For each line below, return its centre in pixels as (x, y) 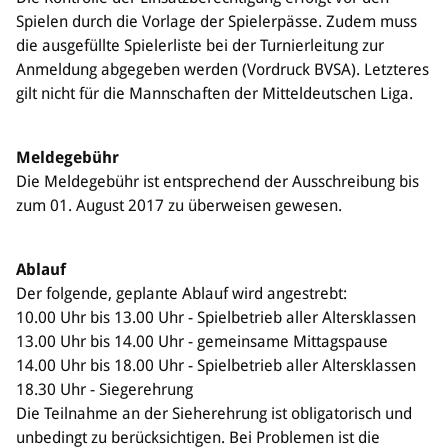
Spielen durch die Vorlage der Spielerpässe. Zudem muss (216, 21)
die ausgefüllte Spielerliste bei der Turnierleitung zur (200, 45)
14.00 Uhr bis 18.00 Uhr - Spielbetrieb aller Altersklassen (216, 365)
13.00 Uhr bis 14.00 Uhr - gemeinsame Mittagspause (202, 341)
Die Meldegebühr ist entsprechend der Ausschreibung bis (217, 181)
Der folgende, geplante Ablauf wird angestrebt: (181, 293)
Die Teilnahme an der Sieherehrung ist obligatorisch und (214, 413)
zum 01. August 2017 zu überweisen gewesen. (179, 205)
